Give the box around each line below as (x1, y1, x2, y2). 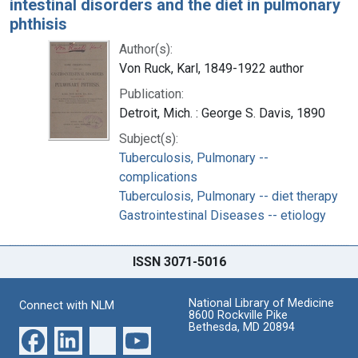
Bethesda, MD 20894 (189, 320, 295, 334)
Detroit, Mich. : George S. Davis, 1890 (119, 105, 325, 121)
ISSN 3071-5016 (132, 253, 226, 269)
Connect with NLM (19, 298, 114, 312)
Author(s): (119, 41, 173, 57)
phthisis (10, 14, 67, 34)
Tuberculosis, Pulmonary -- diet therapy (119, 188, 338, 204)
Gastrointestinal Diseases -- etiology (119, 207, 326, 223)
